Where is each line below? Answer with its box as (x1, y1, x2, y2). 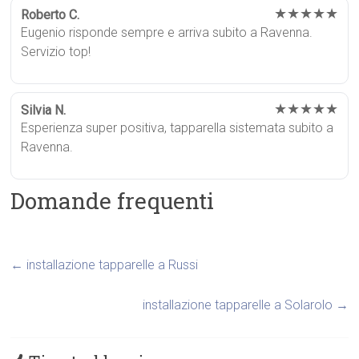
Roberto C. (21, 6, 80, 22)
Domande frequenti (10, 185, 215, 216)
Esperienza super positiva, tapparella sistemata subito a (21, 119, 334, 135)
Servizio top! (21, 43, 91, 59)
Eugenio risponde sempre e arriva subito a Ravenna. (21, 24, 313, 40)
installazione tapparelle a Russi (23, 256, 199, 272)
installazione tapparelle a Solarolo (142, 296, 336, 313)
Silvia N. (21, 102, 67, 118)
